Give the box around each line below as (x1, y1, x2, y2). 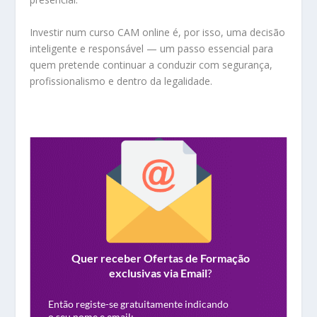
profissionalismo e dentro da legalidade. (30, 74, 213, 88)
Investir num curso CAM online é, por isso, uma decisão (30, 25, 286, 39)
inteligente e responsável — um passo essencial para (30, 41, 274, 55)
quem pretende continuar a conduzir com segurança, (30, 57, 273, 71)
